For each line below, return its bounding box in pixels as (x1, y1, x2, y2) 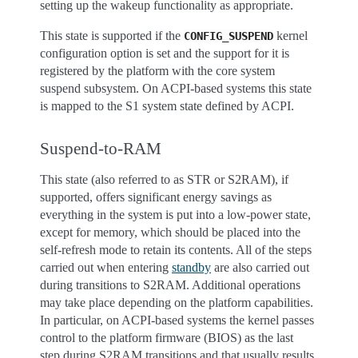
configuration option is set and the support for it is (40, 46, 289, 60)
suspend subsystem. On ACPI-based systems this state (40, 82, 312, 95)
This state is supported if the (40, 29, 184, 42)
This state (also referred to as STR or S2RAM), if (40, 173, 288, 186)
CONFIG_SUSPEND (184, 30, 273, 42)
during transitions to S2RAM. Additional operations (40, 278, 300, 292)
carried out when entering (40, 261, 172, 274)
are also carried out (211, 261, 309, 274)
